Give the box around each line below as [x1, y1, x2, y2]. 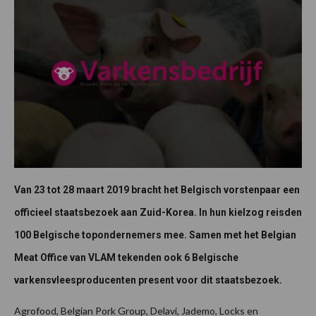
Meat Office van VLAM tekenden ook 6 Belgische [14, 252, 238, 264]
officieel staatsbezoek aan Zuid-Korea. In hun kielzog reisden [14, 207, 302, 219]
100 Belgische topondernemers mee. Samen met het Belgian [14, 229, 296, 241]
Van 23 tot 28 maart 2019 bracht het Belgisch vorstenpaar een [14, 184, 300, 196]
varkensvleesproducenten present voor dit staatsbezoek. [14, 274, 282, 286]
